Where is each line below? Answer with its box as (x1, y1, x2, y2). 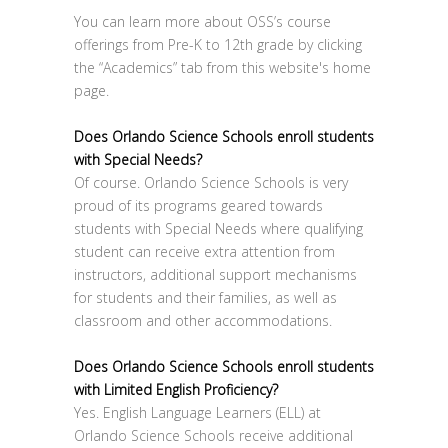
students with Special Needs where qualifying (74, 219, 363, 238)
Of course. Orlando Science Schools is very (74, 173, 348, 192)
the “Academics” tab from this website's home (74, 58, 371, 77)
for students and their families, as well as (74, 288, 337, 307)
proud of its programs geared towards (74, 196, 323, 215)
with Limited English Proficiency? (74, 380, 278, 399)
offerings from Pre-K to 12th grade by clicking (74, 35, 362, 54)
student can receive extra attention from (74, 242, 335, 261)
